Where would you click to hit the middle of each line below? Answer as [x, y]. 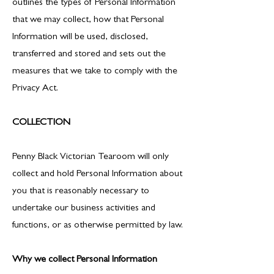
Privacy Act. [35, 89]
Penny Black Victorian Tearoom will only [91, 157]
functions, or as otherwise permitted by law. [98, 226]
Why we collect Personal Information [85, 260]
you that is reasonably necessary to [81, 191]
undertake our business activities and [84, 209]
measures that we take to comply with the [95, 72]
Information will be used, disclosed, [80, 37]
